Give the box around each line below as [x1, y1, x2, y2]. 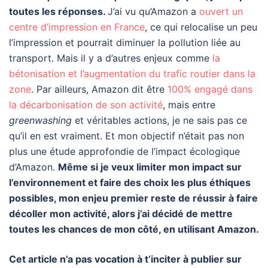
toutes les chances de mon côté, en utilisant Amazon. [9, 223, 259, 236]
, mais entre [163, 99, 215, 111]
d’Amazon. [9, 161, 58, 173]
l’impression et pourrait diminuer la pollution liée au [9, 36, 240, 49]
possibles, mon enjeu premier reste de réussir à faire [9, 192, 258, 205]
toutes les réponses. [9, 5, 108, 18]
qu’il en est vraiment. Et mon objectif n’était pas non [9, 130, 244, 142]
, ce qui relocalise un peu [145, 21, 257, 33]
